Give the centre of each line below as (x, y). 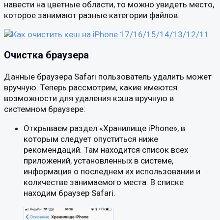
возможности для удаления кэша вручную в (89, 98)
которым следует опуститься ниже (91, 139)
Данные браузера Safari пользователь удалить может (108, 77)
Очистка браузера (46, 55)
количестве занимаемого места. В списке (104, 182)
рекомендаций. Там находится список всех (106, 150)
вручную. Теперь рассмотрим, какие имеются (91, 88)
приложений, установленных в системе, (98, 161)
